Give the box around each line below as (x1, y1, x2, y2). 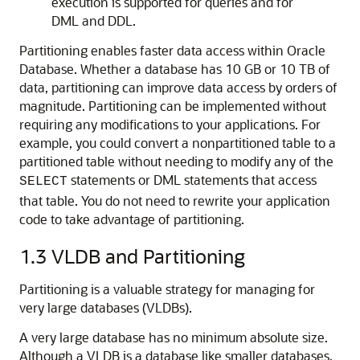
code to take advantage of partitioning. (19, 211, 244, 227)
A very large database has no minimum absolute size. (19, 329, 328, 346)
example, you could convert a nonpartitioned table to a (19, 134, 336, 151)
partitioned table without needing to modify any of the (19, 153, 333, 170)
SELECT (19, 174, 67, 189)
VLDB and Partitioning (51, 243, 245, 268)
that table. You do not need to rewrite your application (19, 192, 330, 209)
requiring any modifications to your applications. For (19, 116, 321, 133)
